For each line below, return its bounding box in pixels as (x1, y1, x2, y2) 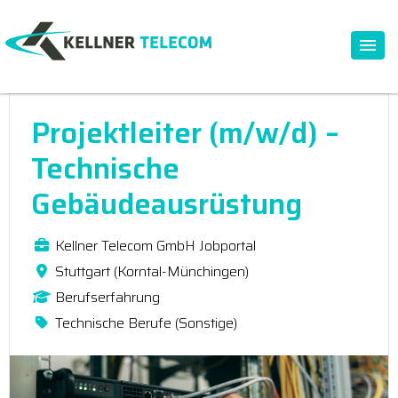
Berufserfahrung (55, 286, 160, 308)
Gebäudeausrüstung (31, 181, 302, 227)
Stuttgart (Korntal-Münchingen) (55, 260, 249, 283)
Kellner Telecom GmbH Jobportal (55, 235, 256, 257)
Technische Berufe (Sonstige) (55, 312, 237, 334)
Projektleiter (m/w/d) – (31, 110, 339, 155)
